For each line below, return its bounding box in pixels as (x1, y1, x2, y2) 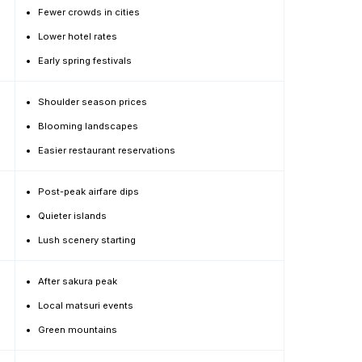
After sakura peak (38, 276, 117, 287)
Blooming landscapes (38, 120, 138, 132)
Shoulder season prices (38, 96, 147, 107)
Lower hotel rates (38, 31, 117, 42)
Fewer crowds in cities (38, 6, 140, 18)
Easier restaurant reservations (38, 145, 175, 156)
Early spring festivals (38, 55, 132, 66)
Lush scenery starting (38, 234, 136, 246)
